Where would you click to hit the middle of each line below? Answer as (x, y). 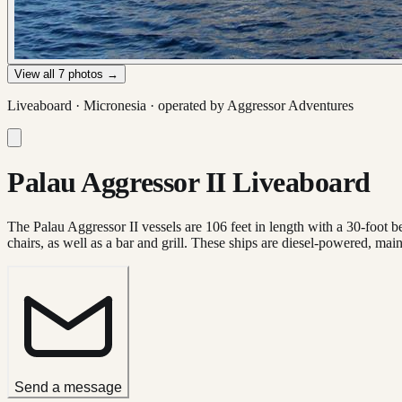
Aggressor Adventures (290, 105)
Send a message (68, 387)
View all (36, 74)
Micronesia (115, 105)
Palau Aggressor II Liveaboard (189, 183)
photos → (92, 74)
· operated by (187, 105)
